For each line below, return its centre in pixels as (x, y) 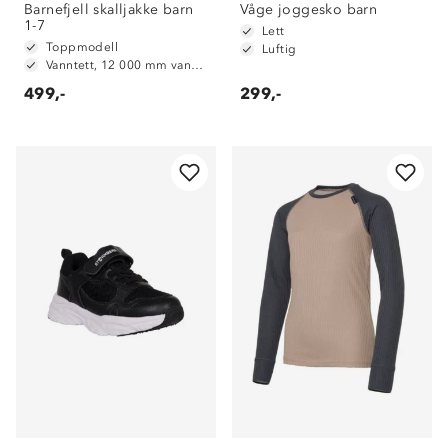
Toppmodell (82, 47)
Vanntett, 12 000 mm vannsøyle (197, 65)
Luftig (279, 49)
